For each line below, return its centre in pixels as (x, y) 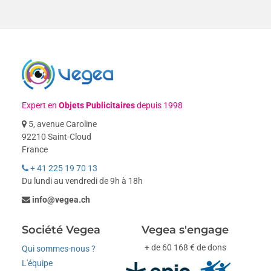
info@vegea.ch (61, 200)
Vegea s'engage (185, 230)
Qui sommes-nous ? (59, 249)
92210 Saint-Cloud (57, 137)
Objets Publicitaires (97, 106)
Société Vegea (61, 230)
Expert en (41, 106)
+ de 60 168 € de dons (185, 248)
